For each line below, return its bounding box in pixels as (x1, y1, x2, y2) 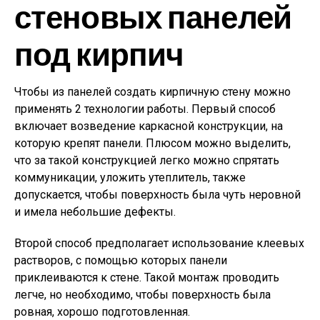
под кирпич (14, 34, 184, 72)
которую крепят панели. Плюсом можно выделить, (14, 136, 291, 150)
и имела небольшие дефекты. (14, 204, 176, 219)
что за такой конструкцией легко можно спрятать (14, 153, 279, 167)
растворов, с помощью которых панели (14, 253, 227, 267)
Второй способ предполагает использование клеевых (14, 236, 304, 250)
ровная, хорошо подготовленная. (14, 304, 190, 319)
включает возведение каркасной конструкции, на (14, 119, 283, 133)
